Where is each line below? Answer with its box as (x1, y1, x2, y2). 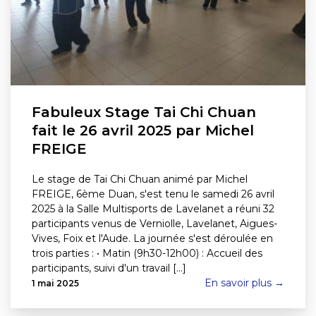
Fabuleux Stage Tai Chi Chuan (32, 103, 256, 121)
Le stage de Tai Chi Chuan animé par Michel (32, 172, 248, 186)
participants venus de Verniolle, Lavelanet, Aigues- (32, 217, 277, 230)
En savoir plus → (205, 276, 284, 289)
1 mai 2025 (32, 277, 79, 288)
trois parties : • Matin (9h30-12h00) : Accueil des (32, 246, 262, 260)
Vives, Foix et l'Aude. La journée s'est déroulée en (32, 231, 273, 245)
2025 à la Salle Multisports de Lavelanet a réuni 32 (32, 202, 274, 215)
